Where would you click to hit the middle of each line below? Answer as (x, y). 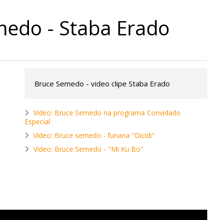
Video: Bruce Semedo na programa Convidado (107, 113)
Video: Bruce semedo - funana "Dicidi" (94, 136)
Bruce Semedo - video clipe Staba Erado (102, 84)
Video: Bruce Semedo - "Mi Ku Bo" (88, 149)
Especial (37, 122)
